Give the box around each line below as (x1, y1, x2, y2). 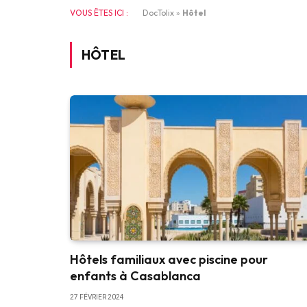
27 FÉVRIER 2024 (70, 293, 124, 301)
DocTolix (143, 8, 174, 18)
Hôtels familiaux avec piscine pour (70, 251, 268, 267)
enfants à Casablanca (70, 267, 201, 284)
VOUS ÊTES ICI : (70, 8, 128, 18)
